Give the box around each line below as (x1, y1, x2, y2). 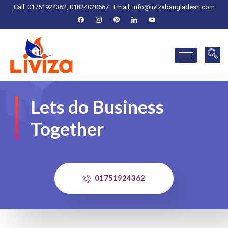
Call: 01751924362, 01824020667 (13, 3, 109, 11)
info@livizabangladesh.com (132, 3, 215, 11)
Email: (113, 3, 132, 11)
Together (31, 118, 104, 140)
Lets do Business (31, 96, 164, 118)
